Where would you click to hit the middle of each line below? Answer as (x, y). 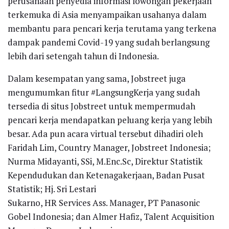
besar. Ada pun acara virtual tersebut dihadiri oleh (105, 134)
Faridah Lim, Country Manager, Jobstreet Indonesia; (109, 148)
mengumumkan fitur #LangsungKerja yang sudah (104, 93)
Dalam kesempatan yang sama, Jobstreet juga (97, 79)
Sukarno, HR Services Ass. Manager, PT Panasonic (104, 203)
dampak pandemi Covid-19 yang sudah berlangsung (109, 42)
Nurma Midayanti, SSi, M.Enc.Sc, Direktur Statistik (105, 162)
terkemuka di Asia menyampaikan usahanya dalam (107, 15)
